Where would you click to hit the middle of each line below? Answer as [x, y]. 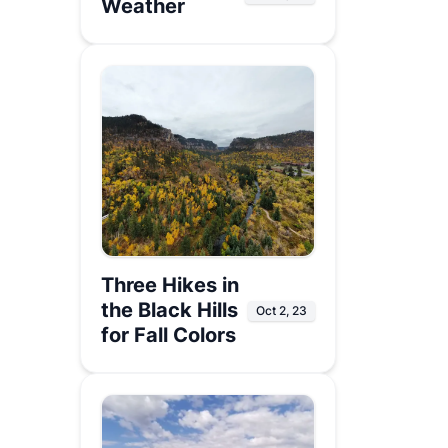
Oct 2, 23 [281, 310]
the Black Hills [169, 310]
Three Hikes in [170, 285]
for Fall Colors [168, 335]
